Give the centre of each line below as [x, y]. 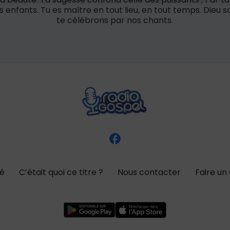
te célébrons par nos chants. [115, 20]
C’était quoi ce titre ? [61, 172]
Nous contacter [149, 172]
